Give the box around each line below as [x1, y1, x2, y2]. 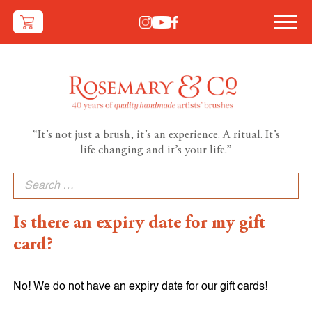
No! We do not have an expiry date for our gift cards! [13, 281, 268, 292]
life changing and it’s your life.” [80, 144, 232, 157]
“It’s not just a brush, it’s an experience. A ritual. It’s [32, 129, 280, 141]
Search [13, 171, 49, 183]
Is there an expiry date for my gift [13, 214, 266, 233]
